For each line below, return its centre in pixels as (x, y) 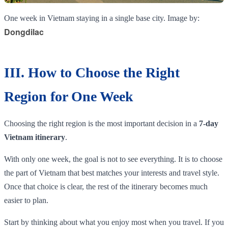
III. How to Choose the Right (92, 72)
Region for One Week (69, 96)
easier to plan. (26, 200)
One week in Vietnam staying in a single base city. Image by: (102, 18)
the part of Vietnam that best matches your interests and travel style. (112, 173)
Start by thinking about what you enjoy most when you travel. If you (114, 222)
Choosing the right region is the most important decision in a (102, 123)
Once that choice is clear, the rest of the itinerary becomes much (106, 186)
